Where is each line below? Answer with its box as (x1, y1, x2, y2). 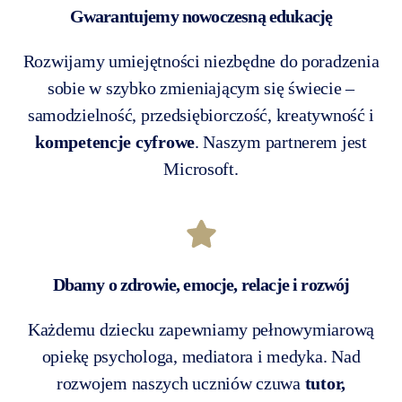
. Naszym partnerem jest (195, 131, 367, 152)
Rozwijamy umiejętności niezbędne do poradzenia (22, 50, 380, 71)
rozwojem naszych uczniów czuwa (56, 372, 301, 393)
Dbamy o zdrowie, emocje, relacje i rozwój (52, 274, 350, 294)
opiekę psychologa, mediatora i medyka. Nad (41, 345, 361, 366)
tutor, (300, 372, 346, 393)
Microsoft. (163, 158, 239, 179)
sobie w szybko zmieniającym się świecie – (48, 77, 354, 98)
